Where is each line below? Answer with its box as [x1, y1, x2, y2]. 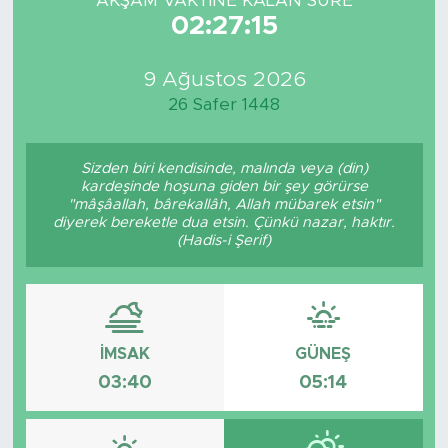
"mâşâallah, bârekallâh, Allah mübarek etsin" [68, 196, 380, 212]
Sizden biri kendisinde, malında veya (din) [80, 160, 368, 176]
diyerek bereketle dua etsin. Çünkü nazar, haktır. [53, 214, 395, 230]
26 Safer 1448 [168, 96, 280, 114]
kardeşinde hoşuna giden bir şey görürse [80, 178, 368, 194]
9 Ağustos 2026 [142, 69, 306, 91]
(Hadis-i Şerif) [177, 232, 271, 248]
